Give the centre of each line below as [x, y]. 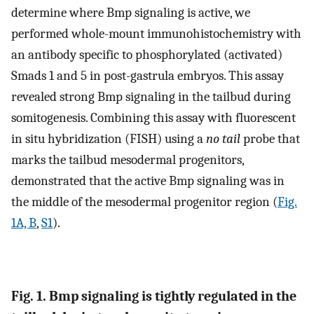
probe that [270, 138]
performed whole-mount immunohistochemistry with [156, 33]
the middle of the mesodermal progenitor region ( [144, 202]
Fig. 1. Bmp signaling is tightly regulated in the [154, 296]
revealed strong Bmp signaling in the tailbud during [151, 96]
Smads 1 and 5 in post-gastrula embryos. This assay [148, 75]
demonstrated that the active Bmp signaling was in [148, 180]
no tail [223, 138]
